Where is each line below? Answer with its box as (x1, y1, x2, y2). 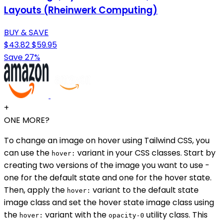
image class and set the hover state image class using (4, 197, 214, 209)
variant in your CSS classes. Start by (75, 147, 216, 159)
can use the (4, 147, 52, 159)
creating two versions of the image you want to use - (4, 160, 210, 171)
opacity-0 (109, 212, 144, 220)
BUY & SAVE (4, 27, 49, 39)
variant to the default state (91, 184, 199, 196)
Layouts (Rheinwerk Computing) (4, 3, 158, 17)
